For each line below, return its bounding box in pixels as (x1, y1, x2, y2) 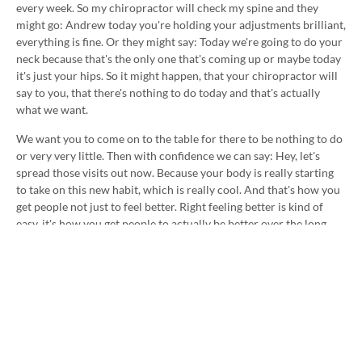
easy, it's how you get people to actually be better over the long (16, 217, 326, 231)
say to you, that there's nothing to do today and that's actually (16, 86, 320, 100)
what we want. (16, 103, 88, 117)
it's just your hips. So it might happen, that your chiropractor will (16, 69, 338, 83)
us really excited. (16, 250, 99, 265)
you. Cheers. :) (16, 297, 86, 311)
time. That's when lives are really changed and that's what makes (16, 234, 335, 248)
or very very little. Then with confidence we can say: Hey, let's (16, 149, 320, 163)
